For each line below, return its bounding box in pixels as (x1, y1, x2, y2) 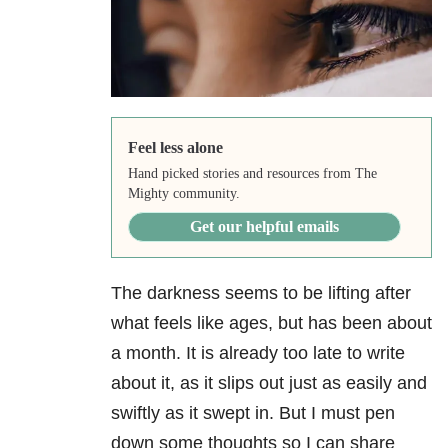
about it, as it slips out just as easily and (111, 373, 427, 394)
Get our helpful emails (189, 218, 339, 236)
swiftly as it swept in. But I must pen (111, 403, 395, 424)
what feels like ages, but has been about (111, 313, 432, 334)
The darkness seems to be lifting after (111, 283, 411, 304)
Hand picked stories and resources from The (127, 166, 377, 182)
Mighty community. (127, 186, 240, 202)
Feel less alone (127, 139, 223, 157)
